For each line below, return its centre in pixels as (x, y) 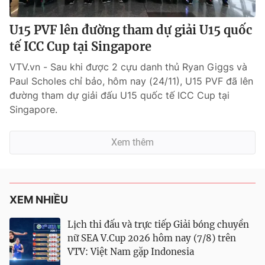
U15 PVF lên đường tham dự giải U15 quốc (131, 30)
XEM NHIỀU (39, 200)
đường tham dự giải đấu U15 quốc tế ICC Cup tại (119, 95)
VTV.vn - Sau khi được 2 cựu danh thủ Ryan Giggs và (128, 67)
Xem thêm (132, 142)
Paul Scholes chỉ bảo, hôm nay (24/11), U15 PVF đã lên (131, 81)
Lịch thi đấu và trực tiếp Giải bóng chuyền (158, 224)
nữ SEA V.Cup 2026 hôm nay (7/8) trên (152, 238)
